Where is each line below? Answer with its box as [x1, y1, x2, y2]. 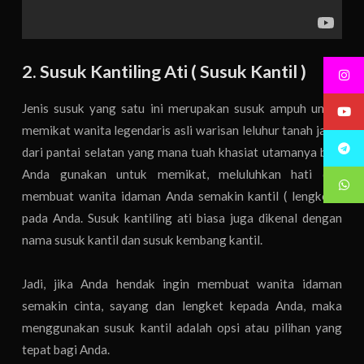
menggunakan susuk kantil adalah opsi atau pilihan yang [22, 320, 342, 336]
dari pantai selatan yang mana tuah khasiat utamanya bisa [22, 144, 342, 159]
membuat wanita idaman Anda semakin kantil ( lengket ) [22, 188, 342, 203]
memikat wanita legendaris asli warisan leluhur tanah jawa [22, 122, 342, 137]
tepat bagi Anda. [22, 342, 110, 357]
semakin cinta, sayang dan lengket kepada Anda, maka [22, 298, 342, 314]
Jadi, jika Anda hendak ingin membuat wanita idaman [22, 276, 342, 292]
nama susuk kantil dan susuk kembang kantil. [22, 232, 263, 247]
